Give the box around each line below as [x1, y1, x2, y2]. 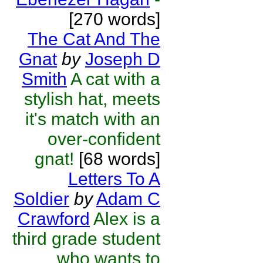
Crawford [18, 209, 90, 228]
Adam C [96, 189, 160, 208]
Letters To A [68, 169, 160, 188]
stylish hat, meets [24, 89, 160, 109]
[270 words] [69, 9, 160, 29]
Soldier [14, 189, 69, 208]
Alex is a [93, 209, 160, 228]
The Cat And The [28, 29, 160, 49]
